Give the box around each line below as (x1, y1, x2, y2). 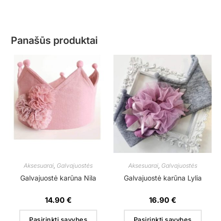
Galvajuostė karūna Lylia (123, 173, 202, 182)
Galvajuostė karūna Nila (20, 173, 97, 182)
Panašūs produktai (11, 34, 98, 46)
